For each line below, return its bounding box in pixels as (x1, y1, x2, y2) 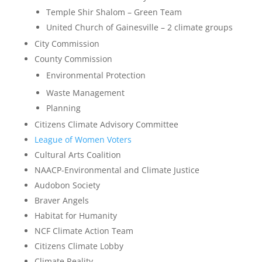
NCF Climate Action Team (34, 225, 133, 236)
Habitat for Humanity (34, 210, 117, 221)
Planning (46, 102, 81, 113)
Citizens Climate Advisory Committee (34, 119, 178, 130)
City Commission (34, 38, 99, 49)
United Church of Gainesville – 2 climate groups (46, 22, 233, 33)
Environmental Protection (46, 70, 146, 81)
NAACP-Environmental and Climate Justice (34, 164, 199, 175)
